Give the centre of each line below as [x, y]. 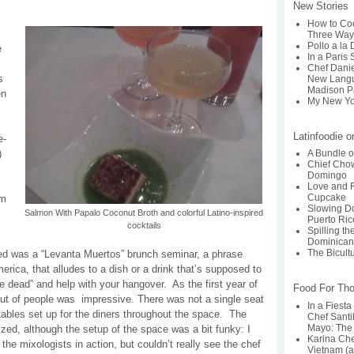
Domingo [328, 176]
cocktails [144, 225]
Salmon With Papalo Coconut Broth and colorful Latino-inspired [144, 212]
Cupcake [327, 198]
